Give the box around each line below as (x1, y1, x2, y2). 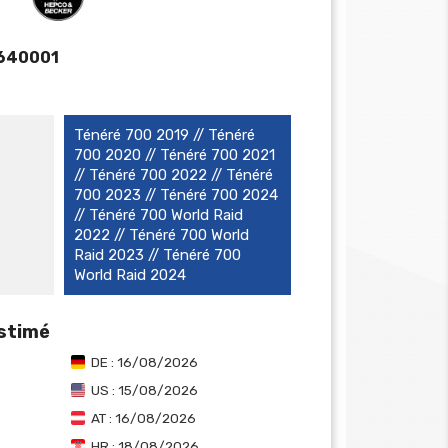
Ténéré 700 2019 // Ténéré (73, 126, 255, 144)
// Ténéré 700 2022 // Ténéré (73, 166, 273, 184)
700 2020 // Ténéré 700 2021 (73, 146, 275, 164)
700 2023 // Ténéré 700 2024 (73, 186, 278, 204)
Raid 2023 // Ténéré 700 (73, 246, 241, 264)
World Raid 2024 (73, 266, 186, 284)
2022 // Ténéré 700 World (73, 226, 249, 244)
